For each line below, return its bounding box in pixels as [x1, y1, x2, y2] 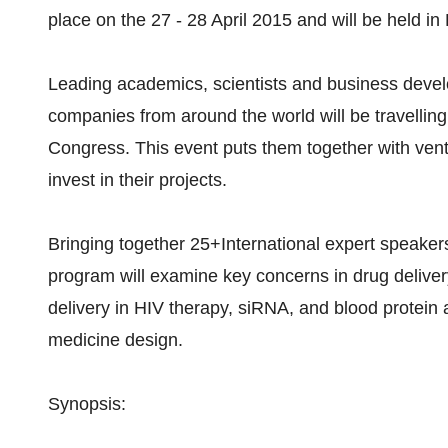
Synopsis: [48, 394, 126, 414]
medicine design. [48, 330, 183, 350]
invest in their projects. [48, 170, 227, 190]
